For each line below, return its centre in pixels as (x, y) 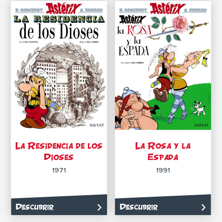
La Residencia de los (59, 145)
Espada (163, 157)
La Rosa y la (163, 145)
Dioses (59, 157)
